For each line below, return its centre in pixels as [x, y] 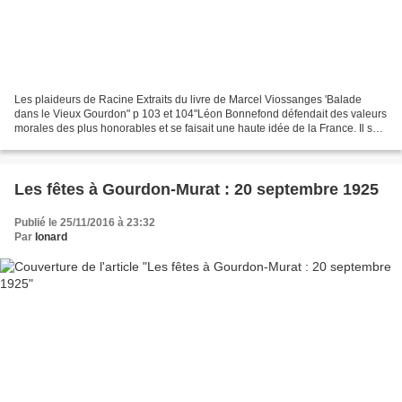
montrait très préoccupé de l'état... [96, 142]
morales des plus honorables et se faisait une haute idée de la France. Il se [197, 128]
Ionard [51, 236]
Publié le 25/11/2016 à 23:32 [85, 222]
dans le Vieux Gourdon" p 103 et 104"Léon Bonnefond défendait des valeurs [201, 114]
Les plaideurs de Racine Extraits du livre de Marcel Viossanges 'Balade [188, 99]
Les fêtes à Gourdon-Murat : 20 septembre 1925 [197, 189]
